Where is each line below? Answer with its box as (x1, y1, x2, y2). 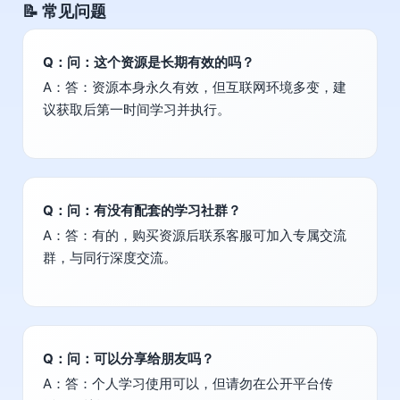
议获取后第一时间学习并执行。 (43, 101, 230, 119)
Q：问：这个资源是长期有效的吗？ (43, 54, 254, 71)
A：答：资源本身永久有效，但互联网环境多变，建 (43, 79, 346, 96)
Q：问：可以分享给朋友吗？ (43, 350, 214, 368)
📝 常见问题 (22, 2, 106, 21)
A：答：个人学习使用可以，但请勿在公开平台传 (43, 375, 333, 393)
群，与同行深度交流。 (43, 249, 177, 267)
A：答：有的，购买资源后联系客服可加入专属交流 (43, 227, 346, 245)
